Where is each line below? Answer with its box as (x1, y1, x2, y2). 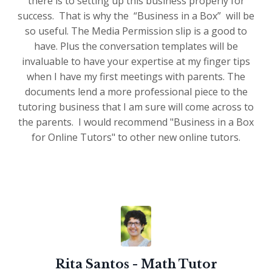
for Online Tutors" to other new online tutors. (32, 131, 240, 144)
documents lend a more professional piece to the (24, 85, 248, 99)
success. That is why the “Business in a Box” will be (18, 9, 254, 23)
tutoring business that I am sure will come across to (18, 100, 254, 114)
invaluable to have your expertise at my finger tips (22, 55, 250, 69)
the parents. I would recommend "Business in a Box (18, 115, 254, 129)
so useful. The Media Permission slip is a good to (25, 24, 247, 38)
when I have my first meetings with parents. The (27, 70, 245, 84)
